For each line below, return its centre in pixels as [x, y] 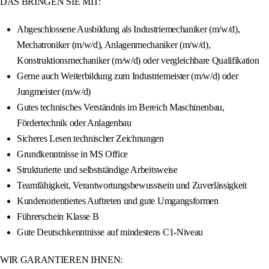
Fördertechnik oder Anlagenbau [74, 123]
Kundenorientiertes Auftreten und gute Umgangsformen [118, 201]
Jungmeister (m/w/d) [54, 92]
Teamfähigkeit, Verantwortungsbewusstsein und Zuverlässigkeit [132, 186]
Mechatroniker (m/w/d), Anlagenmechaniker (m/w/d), [114, 45]
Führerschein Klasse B [58, 217]
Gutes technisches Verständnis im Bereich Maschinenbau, [121, 107]
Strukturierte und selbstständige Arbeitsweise [97, 170]
